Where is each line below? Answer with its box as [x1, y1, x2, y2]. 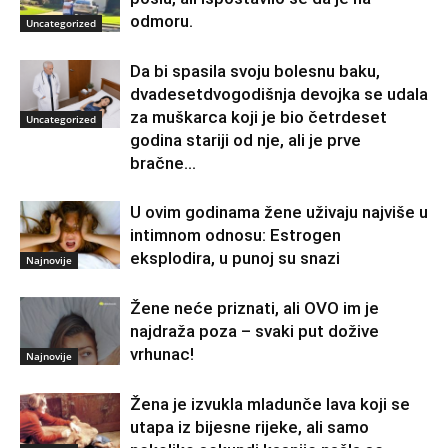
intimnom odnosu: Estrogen [130, 224, 341, 245]
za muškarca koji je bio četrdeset [130, 106, 387, 127]
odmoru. [130, 10, 193, 31]
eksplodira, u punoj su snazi [130, 247, 340, 268]
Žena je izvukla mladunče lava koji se [130, 393, 410, 414]
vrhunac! [130, 343, 194, 364]
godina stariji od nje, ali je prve [130, 129, 361, 150]
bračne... [130, 152, 196, 173]
